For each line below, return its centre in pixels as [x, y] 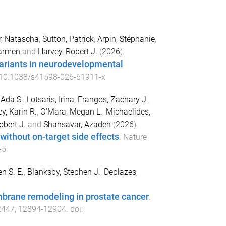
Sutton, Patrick [68, 39]
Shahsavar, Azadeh [77, 124]
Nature [135, 137]
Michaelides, [128, 111]
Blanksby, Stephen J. [64, 172]
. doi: [74, 209]
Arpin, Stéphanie [126, 39]
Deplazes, [121, 172]
